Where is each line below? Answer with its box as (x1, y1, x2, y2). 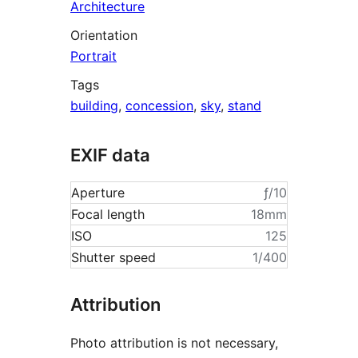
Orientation (70, 26, 137, 43)
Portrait (70, 47, 117, 64)
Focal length (71, 206, 145, 222)
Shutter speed (71, 249, 156, 265)
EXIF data (70, 144, 150, 165)
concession (125, 97, 193, 113)
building (70, 97, 118, 113)
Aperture (71, 185, 125, 201)
